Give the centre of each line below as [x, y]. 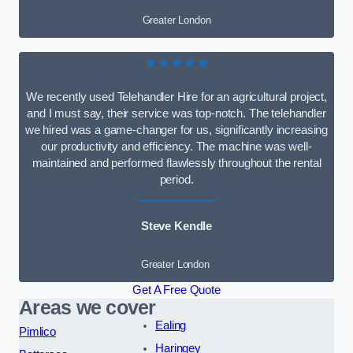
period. [176, 180]
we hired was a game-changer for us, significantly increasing [176, 130]
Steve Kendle [176, 227]
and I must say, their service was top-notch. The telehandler [176, 114]
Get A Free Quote [176, 290]
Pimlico [37, 331]
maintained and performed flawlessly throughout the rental [176, 163]
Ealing [171, 325]
